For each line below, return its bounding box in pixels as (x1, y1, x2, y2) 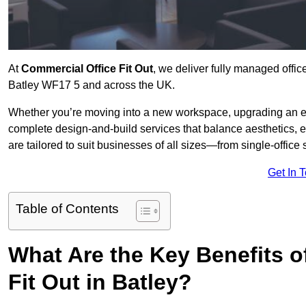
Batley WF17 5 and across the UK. (8, 79, 175, 92)
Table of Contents (16, 201, 119, 217)
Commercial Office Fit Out (21, 63, 153, 75)
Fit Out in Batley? (8, 270, 192, 295)
